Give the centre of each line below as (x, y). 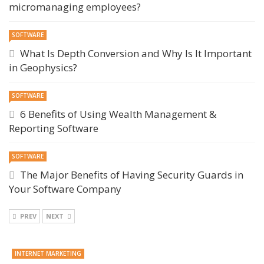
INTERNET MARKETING (48, 254)
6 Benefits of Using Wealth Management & (118, 114)
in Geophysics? (43, 68)
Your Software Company (65, 189)
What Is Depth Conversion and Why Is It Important (136, 54)
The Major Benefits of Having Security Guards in (132, 175)
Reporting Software (54, 128)
